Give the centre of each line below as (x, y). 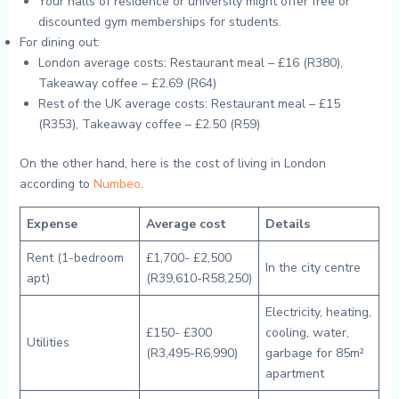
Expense (52, 224)
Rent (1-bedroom (75, 258)
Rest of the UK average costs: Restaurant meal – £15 (189, 104)
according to (56, 184)
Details (287, 224)
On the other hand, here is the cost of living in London (172, 163)
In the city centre (313, 268)
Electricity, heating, (318, 312)
